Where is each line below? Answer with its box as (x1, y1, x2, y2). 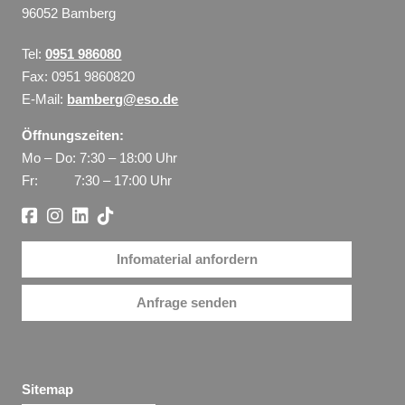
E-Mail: (22, 90, 68, 107)
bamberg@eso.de (67, 90, 179, 107)
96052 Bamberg (22, 5, 117, 21)
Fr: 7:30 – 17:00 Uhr (22, 172, 173, 188)
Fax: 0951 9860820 (22, 68, 136, 84)
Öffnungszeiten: (22, 127, 125, 143)
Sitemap (22, 381, 74, 397)
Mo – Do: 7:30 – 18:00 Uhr (22, 149, 178, 165)
